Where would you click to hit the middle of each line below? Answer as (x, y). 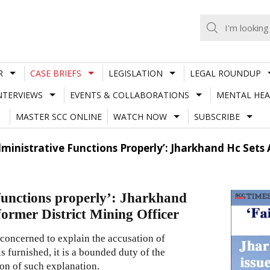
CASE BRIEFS (55, 73)
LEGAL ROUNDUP (225, 73)
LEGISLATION (135, 73)
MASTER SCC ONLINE (58, 116)
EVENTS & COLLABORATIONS (129, 95)
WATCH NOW (140, 116)
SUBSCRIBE (217, 116)
